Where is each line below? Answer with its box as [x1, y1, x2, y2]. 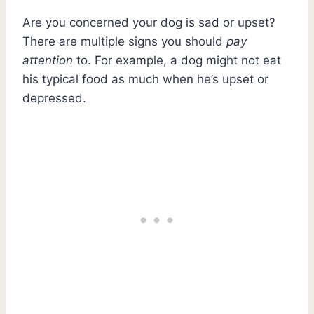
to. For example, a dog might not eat [73, 53, 281, 67]
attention [22, 53, 73, 67]
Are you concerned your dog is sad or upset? [22, 15, 275, 29]
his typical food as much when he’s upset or [22, 71, 268, 86]
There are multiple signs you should [22, 34, 226, 48]
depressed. [22, 90, 86, 105]
